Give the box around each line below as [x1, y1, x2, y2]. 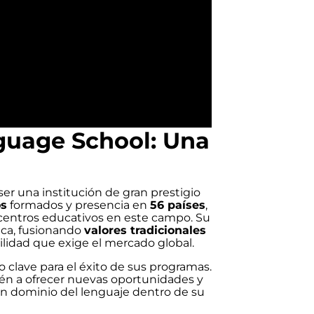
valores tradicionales [84, 223, 206, 237]
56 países [150, 198, 205, 212]
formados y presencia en [7, 198, 150, 212]
